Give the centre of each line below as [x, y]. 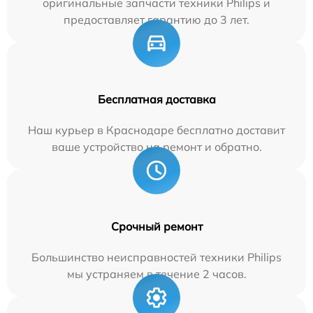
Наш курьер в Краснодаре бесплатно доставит [156, 130]
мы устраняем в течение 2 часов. [156, 274]
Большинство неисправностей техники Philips [156, 257]
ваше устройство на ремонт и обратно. [156, 146]
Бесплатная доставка [156, 99]
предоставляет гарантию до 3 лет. [156, 19]
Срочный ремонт [156, 226]
